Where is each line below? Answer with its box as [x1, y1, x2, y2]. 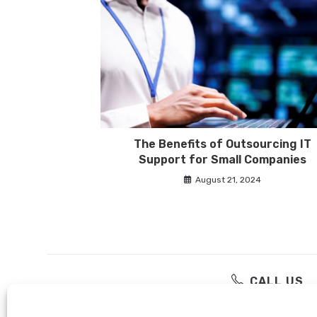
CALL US [250, 275, 304, 288]
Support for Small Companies [139, 152, 306, 166]
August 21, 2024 [195, 174, 261, 185]
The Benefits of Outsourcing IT [134, 137, 311, 151]
